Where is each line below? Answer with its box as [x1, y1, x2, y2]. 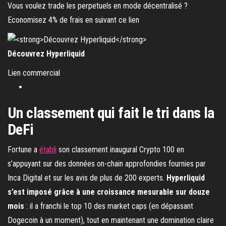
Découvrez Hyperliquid [8, 48, 85, 59]
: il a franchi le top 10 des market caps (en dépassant [24, 201, 193, 211]
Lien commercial [8, 68, 60, 78]
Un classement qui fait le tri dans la [8, 103, 215, 122]
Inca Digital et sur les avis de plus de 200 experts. [8, 173, 166, 183]
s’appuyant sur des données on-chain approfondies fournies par [8, 158, 206, 168]
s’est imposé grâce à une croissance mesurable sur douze [8, 187, 210, 197]
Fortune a [8, 144, 39, 154]
